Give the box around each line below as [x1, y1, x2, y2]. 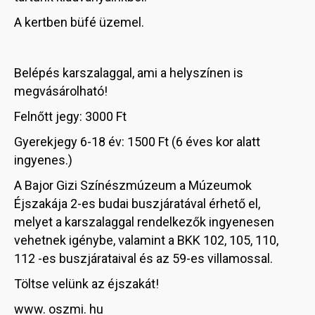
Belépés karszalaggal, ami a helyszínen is [14, 65, 243, 81]
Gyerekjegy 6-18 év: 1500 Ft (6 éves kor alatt [14, 134, 260, 150]
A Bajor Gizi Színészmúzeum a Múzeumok [14, 178, 252, 193]
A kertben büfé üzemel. [14, 15, 144, 30]
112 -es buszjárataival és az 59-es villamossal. [14, 251, 273, 266]
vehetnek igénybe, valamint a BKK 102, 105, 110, [14, 233, 278, 248]
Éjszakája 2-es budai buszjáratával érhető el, [14, 196, 260, 212]
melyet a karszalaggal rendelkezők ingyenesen [14, 214, 274, 230]
